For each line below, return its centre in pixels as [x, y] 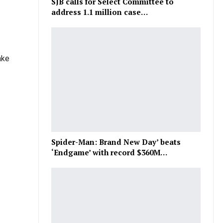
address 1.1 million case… [100, 12]
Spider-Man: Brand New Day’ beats [116, 142]
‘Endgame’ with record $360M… [110, 153]
